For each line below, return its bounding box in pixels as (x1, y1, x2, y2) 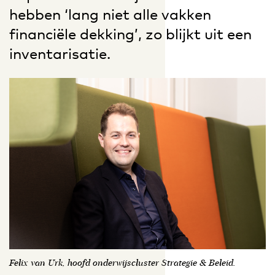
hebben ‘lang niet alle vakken (9, 5, 211, 23)
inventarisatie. (9, 44, 110, 63)
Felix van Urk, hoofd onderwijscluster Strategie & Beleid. (9, 257, 236, 271)
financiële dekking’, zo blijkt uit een (9, 25, 252, 43)
